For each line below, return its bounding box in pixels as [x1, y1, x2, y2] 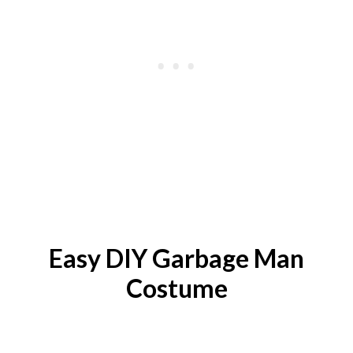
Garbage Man [152, 243, 304, 274]
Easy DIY [49, 243, 152, 274]
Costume [125, 273, 228, 304]
